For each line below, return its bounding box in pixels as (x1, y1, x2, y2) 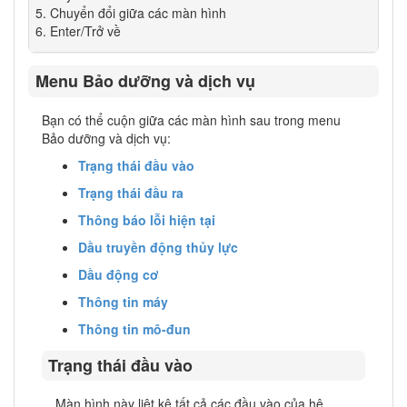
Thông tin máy (78, 292, 168, 311)
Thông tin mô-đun (78, 319, 191, 338)
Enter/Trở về (49, 21, 121, 40)
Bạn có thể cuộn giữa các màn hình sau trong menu (42, 110, 341, 129)
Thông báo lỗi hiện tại (78, 210, 215, 229)
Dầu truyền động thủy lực (78, 237, 238, 256)
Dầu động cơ (78, 264, 159, 283)
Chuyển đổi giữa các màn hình (49, 3, 226, 22)
